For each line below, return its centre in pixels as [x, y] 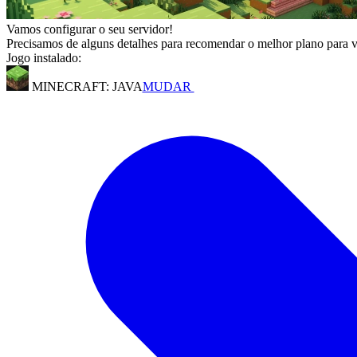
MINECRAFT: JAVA [85, 86]
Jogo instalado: [44, 58]
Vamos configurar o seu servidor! [90, 29]
